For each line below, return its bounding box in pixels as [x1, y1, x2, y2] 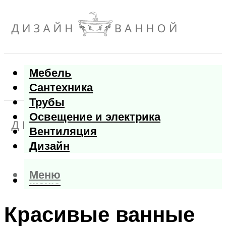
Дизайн [29, 138, 70, 153]
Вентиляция [29, 124, 97, 139]
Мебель [29, 65, 72, 80]
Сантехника [29, 80, 93, 95]
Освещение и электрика [29, 109, 160, 124]
